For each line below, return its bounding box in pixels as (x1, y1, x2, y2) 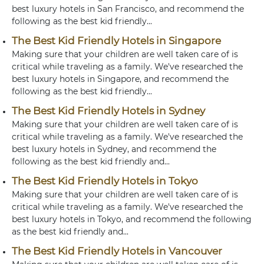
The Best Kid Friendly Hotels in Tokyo (12, 175, 198, 187)
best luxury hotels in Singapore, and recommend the (12, 74, 229, 84)
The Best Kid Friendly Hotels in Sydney (12, 105, 205, 117)
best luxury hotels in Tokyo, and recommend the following (12, 214, 252, 225)
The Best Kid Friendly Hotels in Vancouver (12, 245, 222, 257)
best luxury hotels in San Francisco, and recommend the (12, 4, 244, 14)
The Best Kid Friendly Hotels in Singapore (12, 35, 221, 47)
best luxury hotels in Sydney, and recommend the (12, 144, 216, 154)
